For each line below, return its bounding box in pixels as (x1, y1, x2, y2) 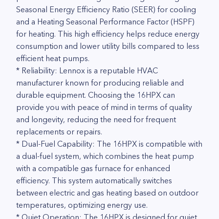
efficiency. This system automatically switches (16, 175, 172, 185)
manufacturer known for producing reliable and (16, 78, 184, 88)
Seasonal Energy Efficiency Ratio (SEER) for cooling (16, 4, 196, 14)
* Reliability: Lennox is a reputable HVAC (16, 66, 158, 75)
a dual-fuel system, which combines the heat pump (16, 151, 194, 161)
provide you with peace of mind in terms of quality (16, 102, 192, 112)
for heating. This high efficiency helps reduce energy (16, 29, 199, 39)
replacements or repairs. (16, 127, 102, 136)
